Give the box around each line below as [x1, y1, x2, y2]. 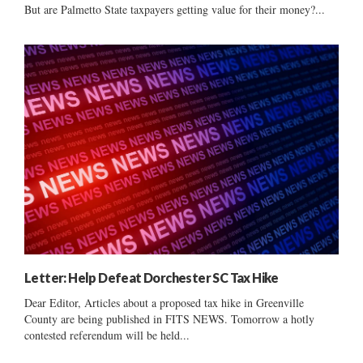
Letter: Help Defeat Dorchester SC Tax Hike [24, 269, 279, 285]
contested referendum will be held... [24, 327, 190, 343]
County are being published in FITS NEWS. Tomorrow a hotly [24, 310, 314, 327]
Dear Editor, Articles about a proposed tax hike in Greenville [24, 294, 304, 310]
